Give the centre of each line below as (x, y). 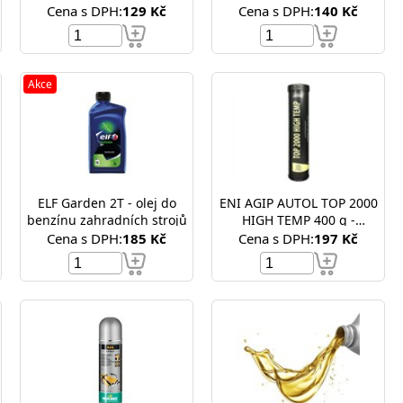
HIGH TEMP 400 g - (278, 220)
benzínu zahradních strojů (107, 220)
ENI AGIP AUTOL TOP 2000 (232, 203)
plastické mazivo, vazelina (299, 237)
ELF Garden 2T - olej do (107, 203)
